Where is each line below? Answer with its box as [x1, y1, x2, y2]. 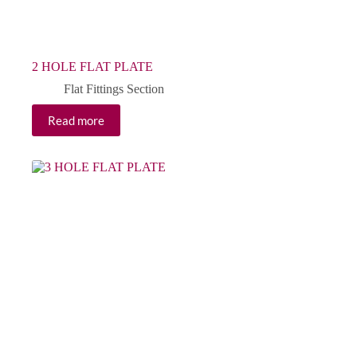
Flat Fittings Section [64, 82, 164, 96]
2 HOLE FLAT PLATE [32, 60, 153, 74]
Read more [48, 113, 104, 128]
